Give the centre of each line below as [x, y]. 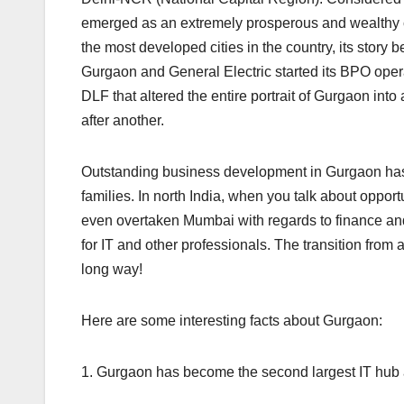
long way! [112, 269]
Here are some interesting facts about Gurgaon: [232, 320]
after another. [123, 120]
